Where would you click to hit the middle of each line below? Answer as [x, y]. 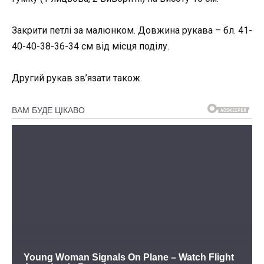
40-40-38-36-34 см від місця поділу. [90, 46]
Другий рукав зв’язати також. [77, 78]
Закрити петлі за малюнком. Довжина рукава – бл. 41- [132, 30]
